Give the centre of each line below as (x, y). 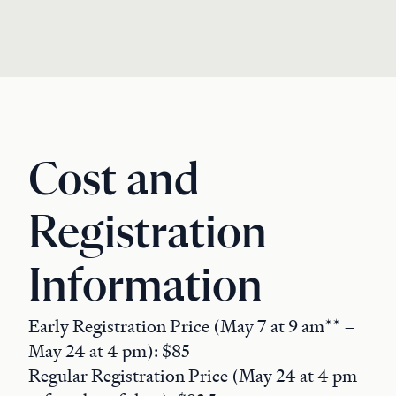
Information (145, 287)
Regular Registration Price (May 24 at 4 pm (193, 376)
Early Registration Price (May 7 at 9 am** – (192, 326)
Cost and (114, 181)
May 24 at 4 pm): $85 (109, 351)
